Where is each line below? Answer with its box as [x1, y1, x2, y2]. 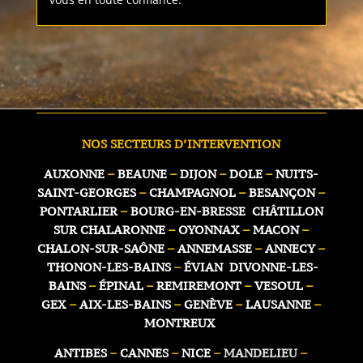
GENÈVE [183, 296, 233, 312]
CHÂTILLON [251, 203, 323, 219]
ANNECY [264, 240, 315, 256]
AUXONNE [44, 165, 105, 181]
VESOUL [254, 277, 304, 293]
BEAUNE [117, 165, 168, 181]
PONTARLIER [39, 203, 117, 219]
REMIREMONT [156, 277, 242, 293]
